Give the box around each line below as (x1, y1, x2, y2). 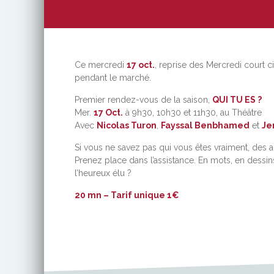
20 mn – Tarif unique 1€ (75, 190, 179, 200)
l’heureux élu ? (75, 168, 131, 178)
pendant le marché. (75, 73, 151, 83)
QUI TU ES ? (212, 95, 262, 105)
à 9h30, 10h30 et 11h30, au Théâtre (123, 108, 262, 117)
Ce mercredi (75, 60, 127, 70)
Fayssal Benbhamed (161, 120, 250, 130)
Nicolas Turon (97, 120, 157, 130)
